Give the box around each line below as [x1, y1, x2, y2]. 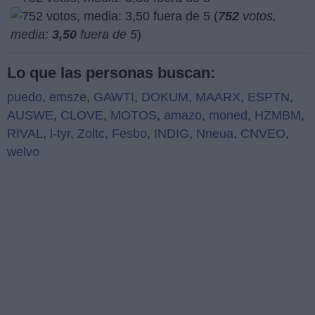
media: [11, 27, 52, 42]
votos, [239, 9, 276, 24]
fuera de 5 [77, 27, 137, 42]
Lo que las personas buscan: [7, 64, 215, 82]
